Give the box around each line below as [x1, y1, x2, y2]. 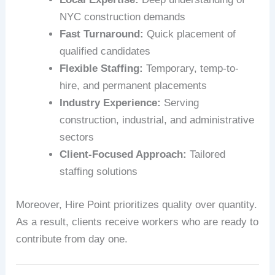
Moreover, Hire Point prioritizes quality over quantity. [16, 198, 258, 211]
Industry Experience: [60, 97, 161, 109]
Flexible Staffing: [60, 63, 144, 75]
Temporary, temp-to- [143, 63, 239, 75]
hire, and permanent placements [60, 80, 207, 92]
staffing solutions [60, 166, 138, 178]
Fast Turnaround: [60, 28, 144, 41]
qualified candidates [60, 45, 151, 58]
